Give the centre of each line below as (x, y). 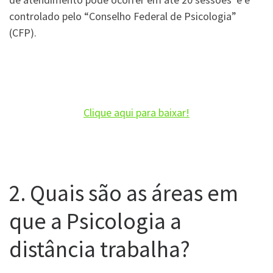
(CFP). (23, 33)
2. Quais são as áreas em (124, 193)
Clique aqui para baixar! (136, 112)
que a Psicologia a (95, 221)
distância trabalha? (100, 249)
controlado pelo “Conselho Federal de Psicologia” (123, 16)
